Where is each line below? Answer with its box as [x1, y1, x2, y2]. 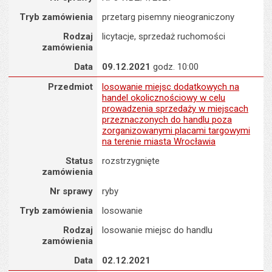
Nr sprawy [49, 186, 93, 197]
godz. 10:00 [150, 61, 199, 72]
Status [65, 155, 93, 166]
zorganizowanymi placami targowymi [101, 125, 250, 136]
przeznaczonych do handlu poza [101, 114, 232, 125]
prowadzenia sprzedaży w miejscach [101, 103, 248, 114]
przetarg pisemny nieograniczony [101, 12, 234, 22]
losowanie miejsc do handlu [101, 225, 212, 236]
